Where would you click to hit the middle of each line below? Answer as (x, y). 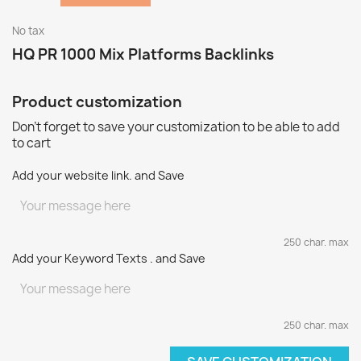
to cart (31, 143)
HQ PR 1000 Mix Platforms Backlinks (143, 54)
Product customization (97, 102)
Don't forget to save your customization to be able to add (176, 127)
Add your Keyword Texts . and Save (109, 258)
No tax (28, 31)
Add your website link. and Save (98, 175)
